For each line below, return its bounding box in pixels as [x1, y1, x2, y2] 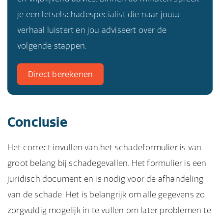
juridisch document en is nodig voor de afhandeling [7, 174, 204, 184]
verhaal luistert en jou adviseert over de [17, 25, 167, 35]
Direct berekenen [28, 69, 93, 79]
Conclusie [7, 114, 67, 130]
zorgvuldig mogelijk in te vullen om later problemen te [7, 205, 211, 215]
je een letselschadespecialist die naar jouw [17, 9, 180, 19]
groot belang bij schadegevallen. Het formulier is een [7, 158, 207, 168]
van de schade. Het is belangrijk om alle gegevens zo [7, 190, 205, 199]
